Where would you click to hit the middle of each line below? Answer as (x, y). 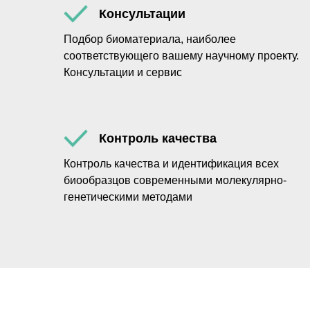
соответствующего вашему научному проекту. (181, 56)
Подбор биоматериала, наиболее (150, 39)
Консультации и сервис (123, 72)
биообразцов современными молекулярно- (175, 180)
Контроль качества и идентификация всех (171, 164)
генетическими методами (128, 197)
